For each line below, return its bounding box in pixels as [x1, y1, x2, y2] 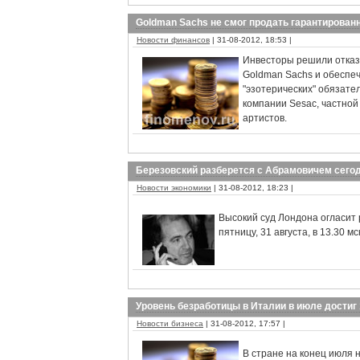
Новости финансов [137, 35, 210, 44]
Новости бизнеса [137, 319, 203, 328]
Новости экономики [137, 183, 211, 192]
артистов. [243, 112, 287, 124]
